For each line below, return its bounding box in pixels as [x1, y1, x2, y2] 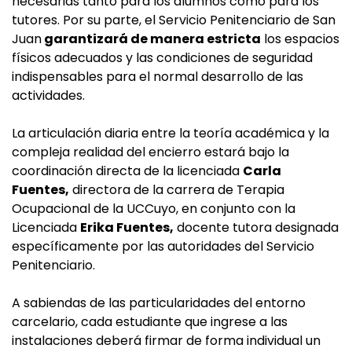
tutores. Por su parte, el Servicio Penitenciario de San [12, 11, 335, 30]
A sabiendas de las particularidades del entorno [12, 294, 306, 313]
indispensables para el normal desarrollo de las [12, 68, 303, 86]
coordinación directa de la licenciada [12, 162, 243, 181]
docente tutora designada [174, 218, 339, 237]
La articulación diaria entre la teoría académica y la [12, 124, 329, 143]
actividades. [12, 86, 85, 105]
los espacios [261, 30, 339, 49]
